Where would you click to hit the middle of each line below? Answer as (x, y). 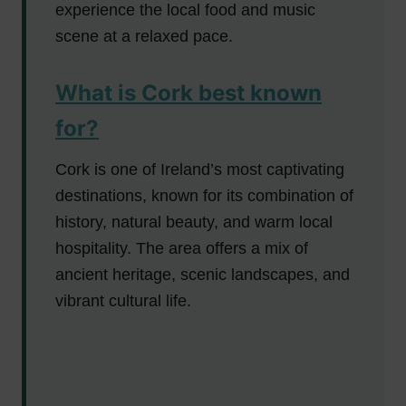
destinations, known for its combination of (204, 195)
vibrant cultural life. (123, 300)
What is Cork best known (188, 92)
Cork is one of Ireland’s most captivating (200, 169)
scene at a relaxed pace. (144, 36)
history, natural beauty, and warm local (194, 222)
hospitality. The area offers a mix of (182, 248)
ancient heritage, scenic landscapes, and (203, 274)
